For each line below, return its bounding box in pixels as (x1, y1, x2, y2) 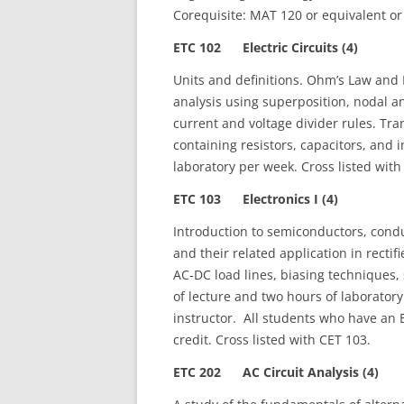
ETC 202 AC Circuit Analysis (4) (173, 363, 379, 381)
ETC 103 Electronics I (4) (173, 190, 338, 207)
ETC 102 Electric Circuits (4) (173, 39, 358, 56)
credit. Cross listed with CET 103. (173, 331, 371, 348)
